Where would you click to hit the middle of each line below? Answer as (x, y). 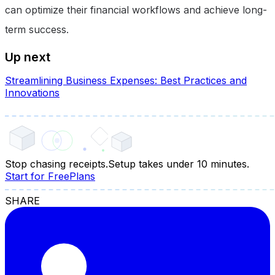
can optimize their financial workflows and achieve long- (136, 10)
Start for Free (37, 176)
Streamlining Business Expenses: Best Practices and (126, 81)
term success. (37, 30)
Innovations (32, 93)
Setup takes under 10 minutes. (179, 164)
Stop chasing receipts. (56, 164)
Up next (28, 57)
